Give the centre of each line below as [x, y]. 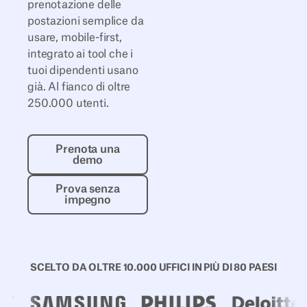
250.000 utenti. [68, 104]
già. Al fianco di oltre [79, 87]
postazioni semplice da [86, 22]
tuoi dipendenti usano [83, 71]
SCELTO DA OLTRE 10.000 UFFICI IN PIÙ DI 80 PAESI [153, 268]
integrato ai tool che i [81, 54]
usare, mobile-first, [75, 38]
